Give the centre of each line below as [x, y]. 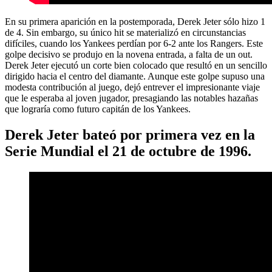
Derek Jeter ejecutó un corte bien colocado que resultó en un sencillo [136, 66]
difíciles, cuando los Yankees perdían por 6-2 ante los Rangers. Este [134, 44]
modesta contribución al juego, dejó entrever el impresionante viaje [132, 87]
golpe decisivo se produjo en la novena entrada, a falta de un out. [129, 55]
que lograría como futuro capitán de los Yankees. [98, 109]
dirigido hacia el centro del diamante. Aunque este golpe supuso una [135, 76]
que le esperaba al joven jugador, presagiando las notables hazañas [131, 98]
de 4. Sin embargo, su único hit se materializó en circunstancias [125, 33]
